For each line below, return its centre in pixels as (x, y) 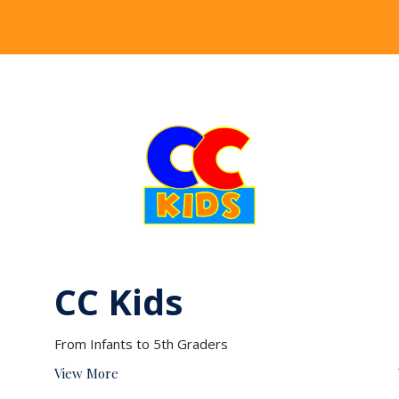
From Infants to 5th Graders (141, 343)
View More (86, 373)
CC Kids (118, 301)
